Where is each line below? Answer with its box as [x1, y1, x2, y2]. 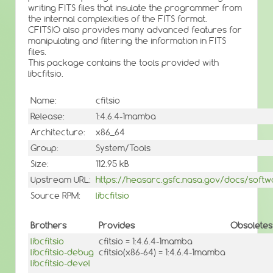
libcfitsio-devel [30, 257, 90, 269]
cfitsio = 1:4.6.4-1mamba [99, 235, 193, 247]
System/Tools [96, 143, 151, 154]
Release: [30, 111, 65, 122]
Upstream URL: [30, 174, 91, 186]
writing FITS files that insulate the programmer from [28, 2, 242, 13]
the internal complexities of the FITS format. [28, 13, 207, 24]
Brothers [30, 219, 66, 231]
